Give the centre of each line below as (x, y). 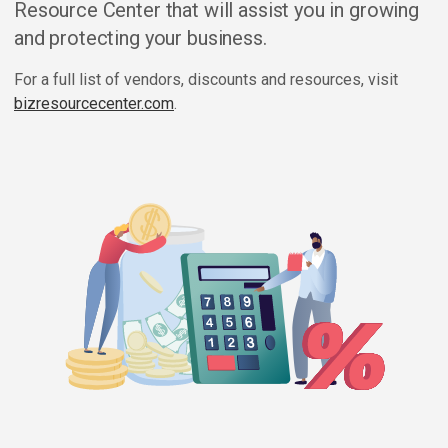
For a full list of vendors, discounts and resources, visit (206, 79)
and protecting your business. (140, 38)
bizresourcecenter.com (94, 103)
